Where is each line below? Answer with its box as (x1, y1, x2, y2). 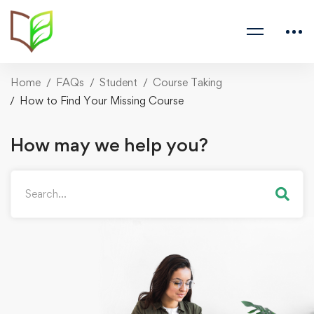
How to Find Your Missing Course (20, 94, 184, 107)
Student (100, 76, 137, 89)
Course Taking (153, 76, 222, 89)
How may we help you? (11, 132, 208, 156)
